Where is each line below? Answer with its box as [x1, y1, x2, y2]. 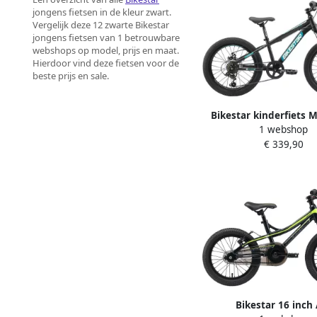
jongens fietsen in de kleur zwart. [33, 6, 171, 19]
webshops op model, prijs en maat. [33, 44, 179, 57]
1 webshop [259, 122, 308, 136]
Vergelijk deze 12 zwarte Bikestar [33, 18, 169, 32]
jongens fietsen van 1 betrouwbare [33, 31, 180, 45]
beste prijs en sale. [33, 69, 109, 83]
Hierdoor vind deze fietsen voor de [33, 57, 179, 70]
